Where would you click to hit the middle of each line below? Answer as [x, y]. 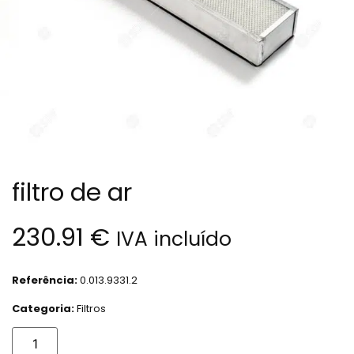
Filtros [91, 308]
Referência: [46, 280]
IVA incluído [174, 239]
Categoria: [44, 308]
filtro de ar [72, 192]
